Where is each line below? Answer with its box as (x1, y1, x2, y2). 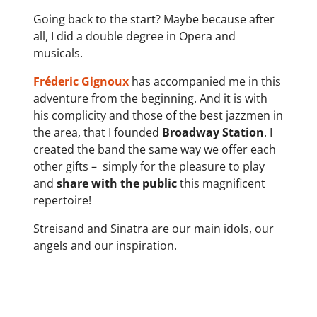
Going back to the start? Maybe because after (33, 11, 275, 27)
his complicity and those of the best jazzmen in (33, 108, 283, 123)
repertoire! (33, 192, 91, 208)
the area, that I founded (33, 125, 162, 140)
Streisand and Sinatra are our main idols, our (33, 221, 274, 236)
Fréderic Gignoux (33, 74, 129, 89)
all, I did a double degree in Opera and (33, 28, 236, 44)
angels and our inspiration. (33, 238, 177, 253)
